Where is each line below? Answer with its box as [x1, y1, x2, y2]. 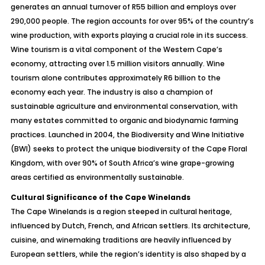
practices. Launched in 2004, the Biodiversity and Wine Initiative [10, 130, 244, 140]
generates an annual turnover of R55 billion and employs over [10, 2, 236, 12]
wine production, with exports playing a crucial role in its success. [10, 30, 248, 40]
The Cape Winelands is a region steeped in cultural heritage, [10, 206, 232, 216]
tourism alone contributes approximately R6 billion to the [10, 73, 221, 83]
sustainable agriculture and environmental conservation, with [10, 101, 238, 111]
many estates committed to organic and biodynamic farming [10, 115, 238, 125]
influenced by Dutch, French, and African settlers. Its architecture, [10, 221, 250, 231]
